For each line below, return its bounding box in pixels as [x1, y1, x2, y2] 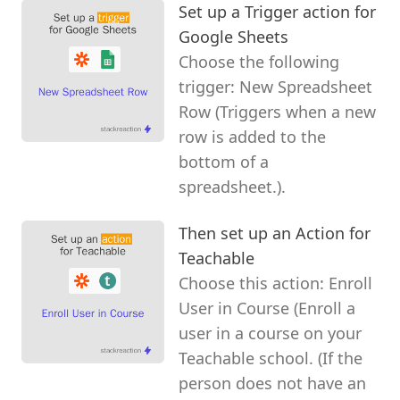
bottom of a [179, 150, 269, 172]
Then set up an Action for [179, 221, 371, 244]
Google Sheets [179, 25, 288, 47]
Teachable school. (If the [179, 346, 362, 369]
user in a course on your [179, 321, 362, 344]
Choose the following [179, 50, 339, 72]
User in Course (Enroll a [179, 296, 355, 319]
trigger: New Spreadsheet [179, 75, 372, 97]
